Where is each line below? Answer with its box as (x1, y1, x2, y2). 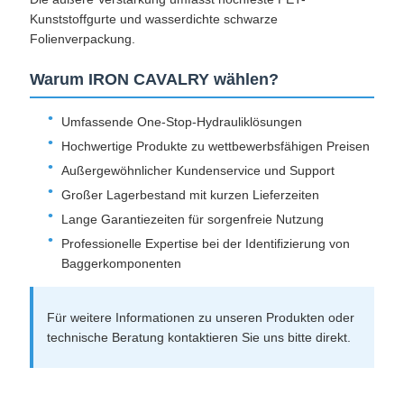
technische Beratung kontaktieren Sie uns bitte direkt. (46, 330, 351, 345)
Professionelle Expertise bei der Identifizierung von (60, 236, 350, 252)
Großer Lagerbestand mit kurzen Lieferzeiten (60, 188, 319, 203)
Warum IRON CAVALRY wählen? (29, 70, 279, 89)
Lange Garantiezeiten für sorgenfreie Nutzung (60, 212, 324, 227)
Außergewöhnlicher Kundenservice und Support (60, 163, 335, 179)
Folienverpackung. (29, 32, 135, 47)
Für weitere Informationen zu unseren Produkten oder (46, 310, 354, 326)
